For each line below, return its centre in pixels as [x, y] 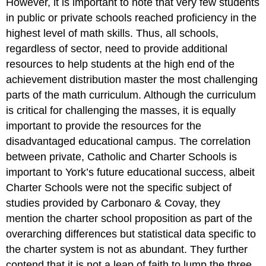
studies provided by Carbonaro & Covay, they [113, 203]
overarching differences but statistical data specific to [131, 234]
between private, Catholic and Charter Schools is [122, 156]
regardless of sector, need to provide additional [117, 48]
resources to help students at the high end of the [121, 64]
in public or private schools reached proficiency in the [132, 18]
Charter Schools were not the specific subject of [119, 187]
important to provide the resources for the [104, 126]
